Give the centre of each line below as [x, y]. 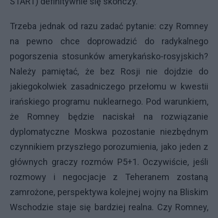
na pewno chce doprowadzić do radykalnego [109, 41]
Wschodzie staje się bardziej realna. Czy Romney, [109, 207]
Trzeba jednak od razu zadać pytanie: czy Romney [109, 26]
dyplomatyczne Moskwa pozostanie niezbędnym [109, 131]
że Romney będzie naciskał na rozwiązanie [109, 116]
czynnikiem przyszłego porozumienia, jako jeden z [109, 146]
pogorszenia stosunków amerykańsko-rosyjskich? [109, 56]
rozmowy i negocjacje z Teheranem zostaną [109, 177]
